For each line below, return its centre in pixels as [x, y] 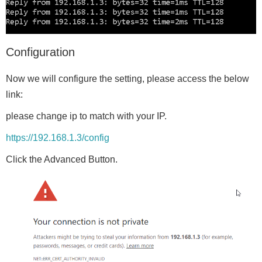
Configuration [40, 52]
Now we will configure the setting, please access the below [127, 79]
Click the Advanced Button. [62, 160]
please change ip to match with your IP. [86, 116]
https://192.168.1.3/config [58, 138]
